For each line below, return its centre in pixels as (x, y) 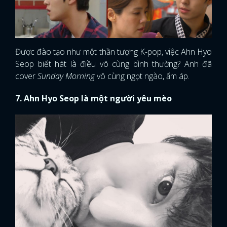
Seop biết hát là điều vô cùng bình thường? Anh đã (113, 64)
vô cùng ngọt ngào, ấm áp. (142, 76)
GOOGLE (158, 20)
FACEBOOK (81, 20)
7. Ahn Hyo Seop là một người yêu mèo (93, 99)
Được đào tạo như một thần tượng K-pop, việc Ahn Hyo (113, 52)
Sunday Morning (66, 76)
